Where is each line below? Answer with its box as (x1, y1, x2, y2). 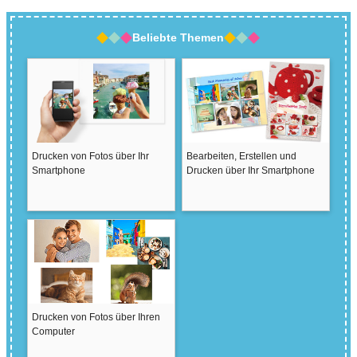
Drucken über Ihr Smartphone (186, 164, 315, 176)
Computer (31, 325, 75, 337)
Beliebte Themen (132, 30, 225, 44)
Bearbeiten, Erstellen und (186, 150, 296, 162)
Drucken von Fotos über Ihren (31, 311, 160, 323)
